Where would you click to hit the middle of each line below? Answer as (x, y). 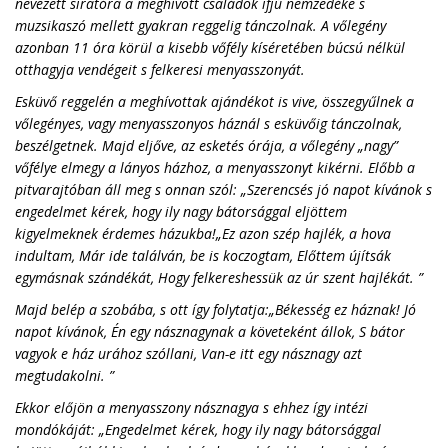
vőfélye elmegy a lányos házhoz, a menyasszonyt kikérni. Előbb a (215, 167)
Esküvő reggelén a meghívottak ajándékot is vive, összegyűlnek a (214, 101)
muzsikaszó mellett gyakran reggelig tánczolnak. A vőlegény (200, 25)
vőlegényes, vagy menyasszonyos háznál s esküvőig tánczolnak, (208, 123)
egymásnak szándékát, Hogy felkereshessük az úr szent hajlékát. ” (219, 277)
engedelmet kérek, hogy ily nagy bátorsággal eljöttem (181, 211)
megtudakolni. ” (64, 375)
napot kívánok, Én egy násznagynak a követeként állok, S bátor (210, 331)
